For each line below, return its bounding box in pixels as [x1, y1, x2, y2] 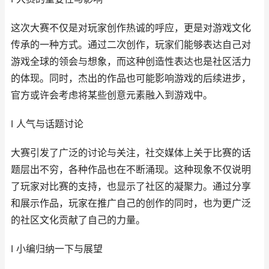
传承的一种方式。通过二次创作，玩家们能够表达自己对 [11, 39, 251, 50]
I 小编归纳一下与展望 [11, 243, 103, 255]
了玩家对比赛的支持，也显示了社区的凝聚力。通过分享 [11, 181, 251, 192]
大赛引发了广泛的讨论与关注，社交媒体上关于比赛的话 [11, 147, 251, 159]
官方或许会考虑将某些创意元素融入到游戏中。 [11, 89, 213, 101]
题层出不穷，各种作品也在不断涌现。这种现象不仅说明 [11, 164, 251, 175]
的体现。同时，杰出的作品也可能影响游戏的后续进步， [11, 73, 251, 84]
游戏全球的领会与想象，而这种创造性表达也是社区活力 [11, 56, 251, 67]
